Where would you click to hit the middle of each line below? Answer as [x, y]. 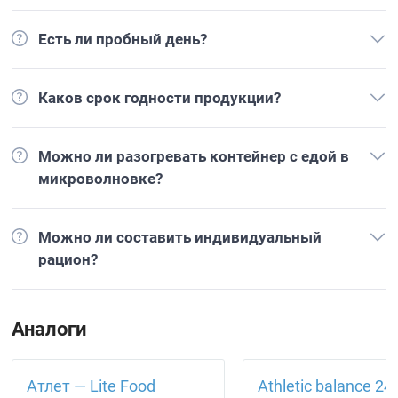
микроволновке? [101, 179]
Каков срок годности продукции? [160, 98]
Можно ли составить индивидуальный [180, 237]
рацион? [68, 259]
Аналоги [49, 329]
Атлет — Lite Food [92, 386]
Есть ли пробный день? [123, 39]
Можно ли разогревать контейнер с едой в [194, 156]
